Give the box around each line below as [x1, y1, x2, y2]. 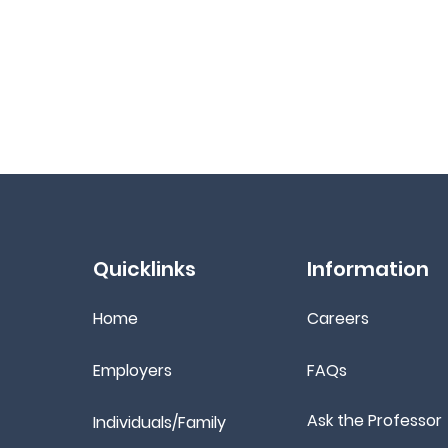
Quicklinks [93, 255, 196, 283]
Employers [93, 359, 172, 382]
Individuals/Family [93, 411, 226, 434]
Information [307, 255, 429, 283]
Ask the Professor [307, 409, 442, 432]
